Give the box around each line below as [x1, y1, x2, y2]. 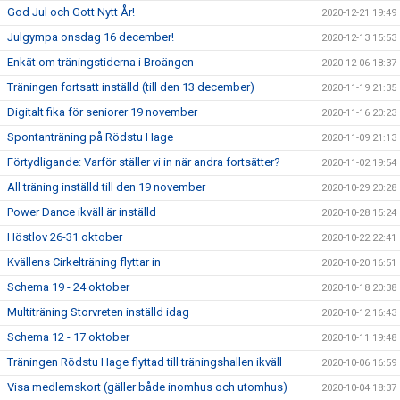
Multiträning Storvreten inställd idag [7, 305, 189, 319]
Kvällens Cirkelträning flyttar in [7, 255, 161, 269]
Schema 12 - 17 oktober [7, 330, 129, 344]
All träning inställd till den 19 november [7, 180, 205, 194]
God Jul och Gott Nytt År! [7, 5, 135, 19]
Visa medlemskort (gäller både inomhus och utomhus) [7, 380, 287, 394]
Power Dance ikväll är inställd [7, 205, 156, 219]
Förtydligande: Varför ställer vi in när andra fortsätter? [7, 155, 280, 169]
